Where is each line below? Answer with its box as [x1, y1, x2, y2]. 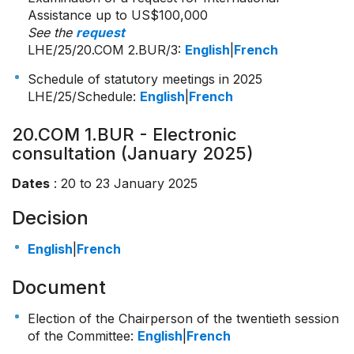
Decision [12, 206, 88, 230]
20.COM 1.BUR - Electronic [12, 124, 237, 145]
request [76, 24, 125, 41]
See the [28, 24, 76, 41]
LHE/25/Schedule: [28, 88, 140, 105]
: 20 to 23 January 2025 [50, 175, 198, 192]
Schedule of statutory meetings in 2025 [28, 71, 262, 88]
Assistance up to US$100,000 [28, 7, 208, 24]
